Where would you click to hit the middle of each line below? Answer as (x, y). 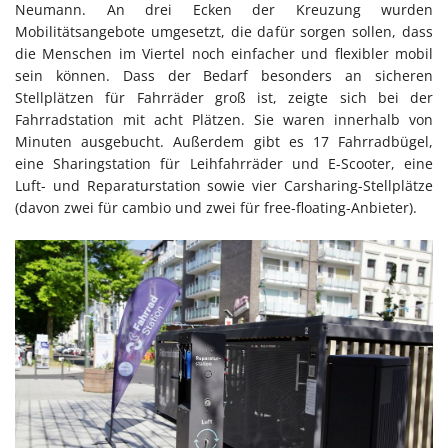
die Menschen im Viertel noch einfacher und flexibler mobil (224, 53)
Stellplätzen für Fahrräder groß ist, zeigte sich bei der (224, 97)
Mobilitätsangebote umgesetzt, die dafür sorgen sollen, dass (224, 31)
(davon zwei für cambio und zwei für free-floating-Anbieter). (216, 207)
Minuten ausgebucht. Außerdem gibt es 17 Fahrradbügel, (224, 141)
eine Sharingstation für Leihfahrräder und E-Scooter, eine (224, 163)
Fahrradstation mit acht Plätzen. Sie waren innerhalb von (224, 119)
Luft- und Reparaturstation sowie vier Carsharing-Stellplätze (224, 185)
